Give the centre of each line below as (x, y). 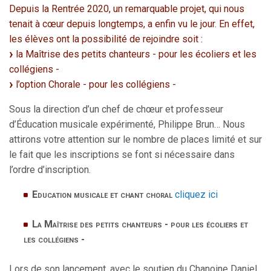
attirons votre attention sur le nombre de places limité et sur (135, 140)
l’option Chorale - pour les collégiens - (95, 85)
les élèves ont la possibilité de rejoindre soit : (106, 39)
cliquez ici (196, 195)
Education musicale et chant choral (102, 195)
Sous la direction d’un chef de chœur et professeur (116, 109)
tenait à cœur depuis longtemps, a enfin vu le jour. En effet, (132, 24)
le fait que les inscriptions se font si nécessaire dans (122, 155)
